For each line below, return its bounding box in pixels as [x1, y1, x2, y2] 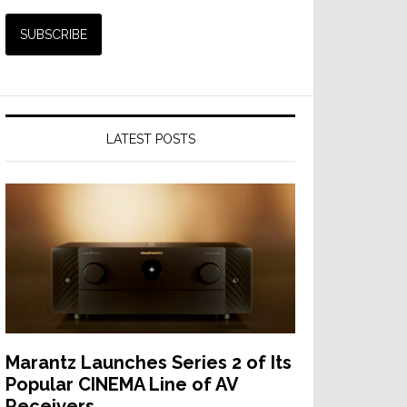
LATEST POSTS [105, 132, 195, 146]
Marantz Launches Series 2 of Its [5, 352, 292, 373]
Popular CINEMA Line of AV [5, 373, 238, 395]
